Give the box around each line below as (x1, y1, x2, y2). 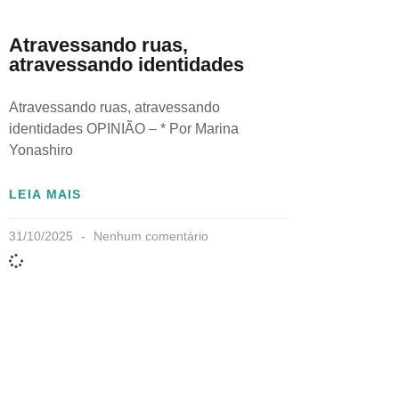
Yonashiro (9, 142, 73, 158)
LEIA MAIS (9, 186, 82, 201)
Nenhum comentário (90, 228, 208, 243)
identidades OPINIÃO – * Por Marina (9, 120, 239, 136)
